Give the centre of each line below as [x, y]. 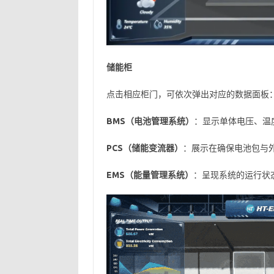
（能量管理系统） [159, 175]
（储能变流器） [153, 148]
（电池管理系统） [159, 121]
